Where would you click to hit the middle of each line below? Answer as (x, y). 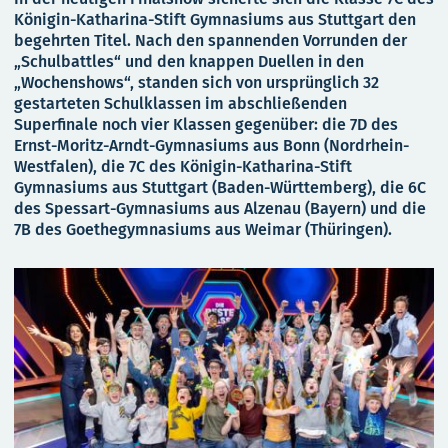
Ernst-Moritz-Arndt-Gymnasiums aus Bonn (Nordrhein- (211, 145)
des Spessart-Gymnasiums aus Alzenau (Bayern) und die (220, 208)
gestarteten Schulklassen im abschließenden (180, 103)
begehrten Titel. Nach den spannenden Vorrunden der (210, 40)
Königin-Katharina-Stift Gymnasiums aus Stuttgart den (215, 19)
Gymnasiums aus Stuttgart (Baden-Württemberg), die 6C (220, 187)
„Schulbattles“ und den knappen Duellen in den (189, 61)
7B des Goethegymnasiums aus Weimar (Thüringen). (203, 229)
